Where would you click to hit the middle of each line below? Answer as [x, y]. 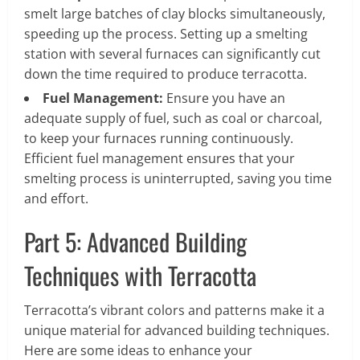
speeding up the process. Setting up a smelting [166, 33]
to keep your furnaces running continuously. [159, 138]
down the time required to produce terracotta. [166, 74]
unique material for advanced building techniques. [177, 330]
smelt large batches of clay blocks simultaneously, [175, 13]
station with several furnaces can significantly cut [172, 53]
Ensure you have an [224, 98]
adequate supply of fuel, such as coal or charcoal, [173, 118]
